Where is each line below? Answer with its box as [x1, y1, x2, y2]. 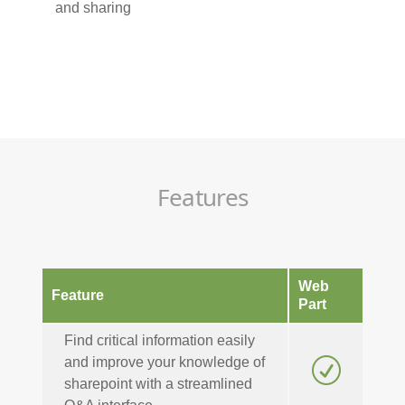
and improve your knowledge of [63, 354, 265, 371]
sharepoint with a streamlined [63, 376, 252, 392]
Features [156, 181, 249, 214]
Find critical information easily [63, 333, 255, 349]
